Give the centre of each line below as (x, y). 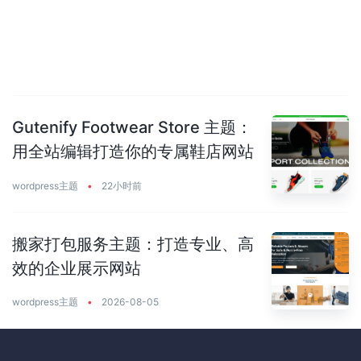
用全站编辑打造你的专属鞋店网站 (133, 152)
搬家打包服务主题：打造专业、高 (133, 244)
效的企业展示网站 (77, 268)
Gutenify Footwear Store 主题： (132, 128)
